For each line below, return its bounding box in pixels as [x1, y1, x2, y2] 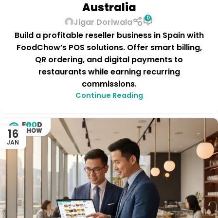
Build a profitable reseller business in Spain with [14, 30, 204, 41]
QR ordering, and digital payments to [35, 54, 183, 66]
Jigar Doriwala [73, 16, 133, 28]
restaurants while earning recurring [38, 66, 180, 78]
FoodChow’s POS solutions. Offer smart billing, [16, 42, 202, 54]
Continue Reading [75, 91, 143, 101]
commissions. [81, 78, 137, 90]
